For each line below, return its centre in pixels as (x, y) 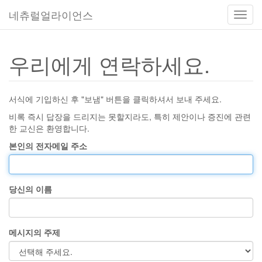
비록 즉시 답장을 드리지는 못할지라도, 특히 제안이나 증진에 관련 (130, 116)
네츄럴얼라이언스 (51, 15)
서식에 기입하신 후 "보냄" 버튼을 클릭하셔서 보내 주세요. (115, 99)
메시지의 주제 (35, 232)
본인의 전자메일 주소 (48, 146)
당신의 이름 (30, 189)
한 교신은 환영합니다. (49, 128)
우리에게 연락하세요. (109, 64)
